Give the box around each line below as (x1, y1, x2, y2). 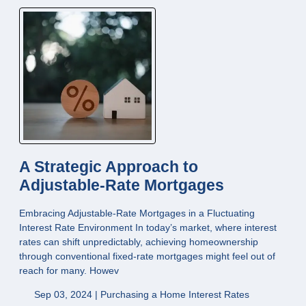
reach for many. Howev (19, 264, 119, 276)
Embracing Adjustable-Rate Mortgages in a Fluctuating (19, 207, 255, 219)
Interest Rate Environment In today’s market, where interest (19, 221, 277, 233)
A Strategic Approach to (19, 158, 198, 176)
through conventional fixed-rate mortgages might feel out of (19, 250, 275, 262)
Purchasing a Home (100, 288, 189, 300)
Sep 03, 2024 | (31, 288, 100, 300)
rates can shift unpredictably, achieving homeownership (19, 236, 258, 247)
